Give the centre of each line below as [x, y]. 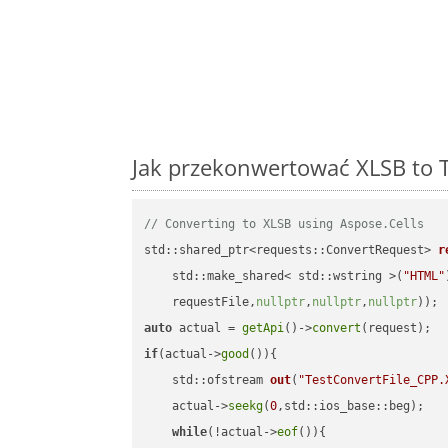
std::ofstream [221, 380]
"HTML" [424, 276]
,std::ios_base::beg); [351, 406]
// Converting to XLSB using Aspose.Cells [284, 224]
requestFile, [200, 302]
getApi [263, 328]
